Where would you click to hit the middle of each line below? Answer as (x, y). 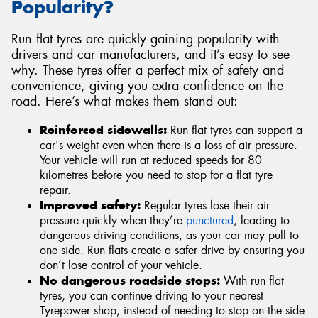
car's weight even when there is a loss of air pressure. (169, 145)
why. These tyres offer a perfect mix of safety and (148, 70)
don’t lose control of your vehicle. (121, 265)
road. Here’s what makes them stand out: (125, 101)
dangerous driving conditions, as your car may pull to (169, 235)
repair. (55, 190)
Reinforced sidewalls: (103, 130)
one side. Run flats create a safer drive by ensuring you (172, 250)
